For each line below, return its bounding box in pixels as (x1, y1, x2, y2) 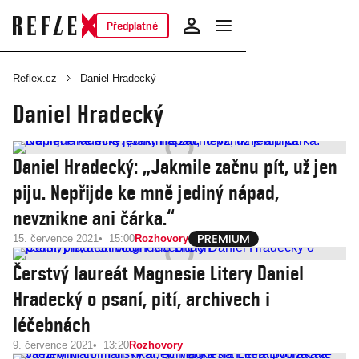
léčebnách (13, 313, 91, 337)
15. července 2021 (13, 232, 99, 244)
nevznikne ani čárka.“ (13, 206, 175, 230)
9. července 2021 (13, 339, 93, 351)
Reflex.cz (13, 72, 57, 84)
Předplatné (106, 19, 158, 32)
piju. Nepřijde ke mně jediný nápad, (13, 180, 279, 204)
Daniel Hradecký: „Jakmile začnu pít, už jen (13, 155, 337, 179)
